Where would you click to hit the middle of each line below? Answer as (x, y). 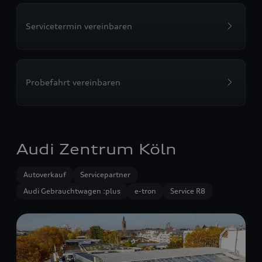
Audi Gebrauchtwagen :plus (72, 191)
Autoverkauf (45, 175)
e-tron (145, 191)
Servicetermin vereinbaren (79, 26)
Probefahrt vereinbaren (73, 82)
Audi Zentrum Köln (96, 149)
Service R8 (188, 191)
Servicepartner (105, 175)
